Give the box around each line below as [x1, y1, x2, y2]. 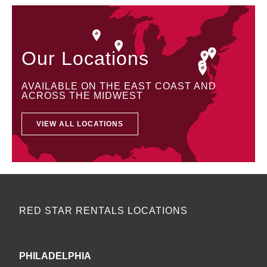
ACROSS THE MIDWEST [21, 90, 144, 101]
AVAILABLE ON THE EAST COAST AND [21, 80, 217, 91]
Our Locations [21, 47, 150, 69]
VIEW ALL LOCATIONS [36, 119, 124, 128]
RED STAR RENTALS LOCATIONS [19, 206, 188, 216]
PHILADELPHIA [19, 251, 92, 262]
